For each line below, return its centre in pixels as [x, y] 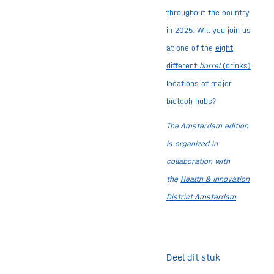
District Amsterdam [201, 197]
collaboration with [198, 161]
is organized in [192, 144]
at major [215, 84]
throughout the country [208, 13]
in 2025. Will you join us [208, 31]
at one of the [191, 48]
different [183, 66]
